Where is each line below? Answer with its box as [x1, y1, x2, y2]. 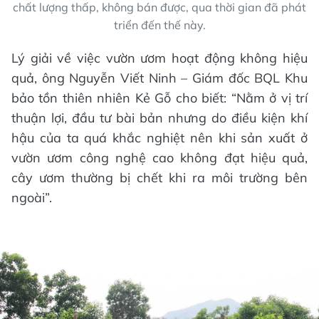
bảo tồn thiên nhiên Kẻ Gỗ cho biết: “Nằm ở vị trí [11, 89, 308, 106]
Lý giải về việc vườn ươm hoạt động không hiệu [11, 49, 308, 66]
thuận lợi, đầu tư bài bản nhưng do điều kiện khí [11, 109, 308, 126]
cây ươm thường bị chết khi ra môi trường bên [11, 169, 308, 186]
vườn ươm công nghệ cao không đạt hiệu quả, [11, 149, 308, 166]
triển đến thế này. [113, 17, 206, 32]
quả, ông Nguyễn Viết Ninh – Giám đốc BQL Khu [11, 69, 308, 86]
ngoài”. [11, 189, 52, 206]
